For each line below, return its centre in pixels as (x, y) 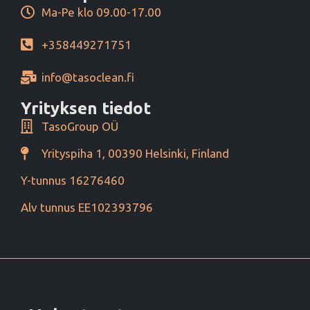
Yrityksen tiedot (86, 109)
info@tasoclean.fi (88, 77)
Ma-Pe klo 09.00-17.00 (101, 12)
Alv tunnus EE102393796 (87, 208)
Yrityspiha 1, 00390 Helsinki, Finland (135, 154)
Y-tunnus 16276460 (73, 181)
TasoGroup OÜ (80, 127)
